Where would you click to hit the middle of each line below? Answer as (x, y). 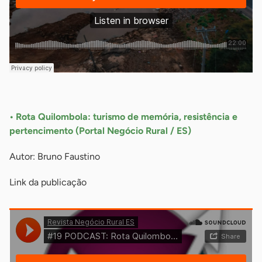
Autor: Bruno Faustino (55, 157)
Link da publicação (48, 182)
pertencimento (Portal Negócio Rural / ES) (103, 131)
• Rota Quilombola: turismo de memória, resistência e (123, 117)
